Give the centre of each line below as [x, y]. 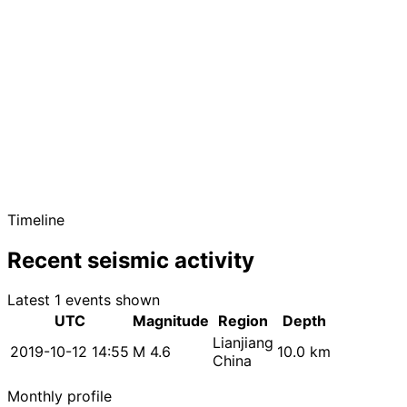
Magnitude [171, 321]
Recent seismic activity [131, 260]
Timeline [36, 219]
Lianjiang [243, 343]
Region [243, 321]
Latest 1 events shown [84, 300]
